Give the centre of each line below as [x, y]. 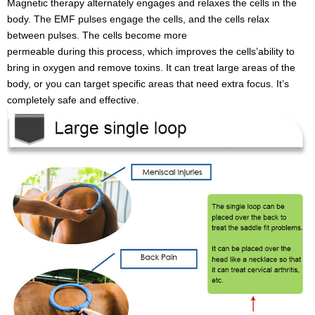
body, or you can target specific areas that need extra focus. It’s [148, 83]
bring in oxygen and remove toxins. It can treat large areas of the [151, 67]
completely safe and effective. [73, 99]
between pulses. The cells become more [97, 35]
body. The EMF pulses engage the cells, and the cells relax [138, 19]
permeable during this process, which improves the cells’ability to [151, 51]
